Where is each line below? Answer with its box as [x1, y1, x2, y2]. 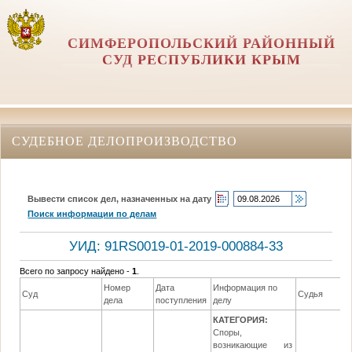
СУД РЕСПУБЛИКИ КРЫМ [102, 52, 302, 68]
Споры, [213, 328, 243, 338]
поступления [156, 295, 207, 306]
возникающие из [213, 340, 293, 350]
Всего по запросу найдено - [20, 266, 133, 277]
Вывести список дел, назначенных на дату [27, 193, 212, 203]
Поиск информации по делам [27, 208, 157, 218]
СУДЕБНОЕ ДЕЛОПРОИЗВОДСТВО [12, 134, 237, 148]
